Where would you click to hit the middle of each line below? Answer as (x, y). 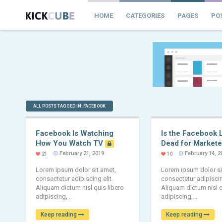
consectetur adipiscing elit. (74, 179)
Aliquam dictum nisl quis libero (80, 188)
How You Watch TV (70, 143)
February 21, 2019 (81, 153)
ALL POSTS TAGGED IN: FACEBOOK (69, 106)
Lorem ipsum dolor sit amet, (76, 170)
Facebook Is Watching (75, 133)
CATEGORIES (145, 16)
